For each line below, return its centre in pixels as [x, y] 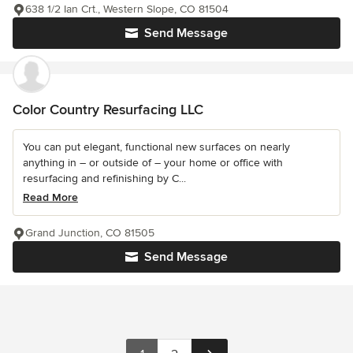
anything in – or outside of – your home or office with [153, 163]
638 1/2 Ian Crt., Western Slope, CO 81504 [127, 9]
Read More [50, 198]
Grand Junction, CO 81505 [90, 233]
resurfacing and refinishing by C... [104, 179]
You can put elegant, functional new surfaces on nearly [156, 147]
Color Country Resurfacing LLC [108, 110]
